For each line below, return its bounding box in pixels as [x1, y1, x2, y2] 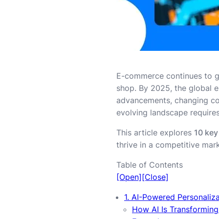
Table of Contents [116, 159, 183, 170]
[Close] [142, 172, 169, 182]
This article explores [116, 127, 194, 137]
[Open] [116, 172, 142, 182]
